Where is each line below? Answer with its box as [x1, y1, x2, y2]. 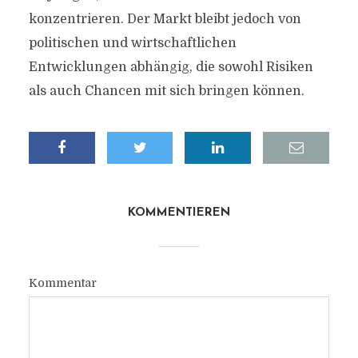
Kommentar [28, 276, 97, 289]
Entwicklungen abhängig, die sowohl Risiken [28, 60, 313, 74]
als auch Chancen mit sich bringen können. [28, 84, 304, 98]
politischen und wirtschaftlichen [28, 36, 237, 50]
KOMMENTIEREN [128, 207, 230, 219]
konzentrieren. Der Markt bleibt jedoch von [28, 12, 301, 26]
